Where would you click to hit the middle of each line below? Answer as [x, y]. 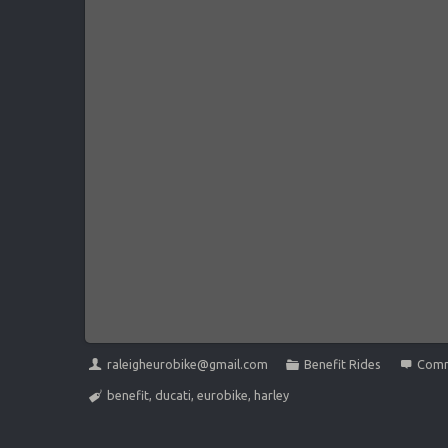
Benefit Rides [343, 363]
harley [272, 394]
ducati [173, 394]
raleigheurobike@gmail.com [188, 363]
